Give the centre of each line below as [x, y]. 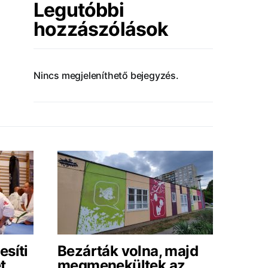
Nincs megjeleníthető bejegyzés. [106, 75]
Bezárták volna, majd [128, 251]
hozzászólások [101, 29]
